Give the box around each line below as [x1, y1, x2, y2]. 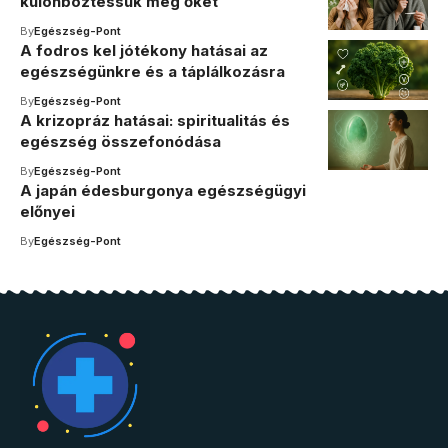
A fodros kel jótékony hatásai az [20, 41, 268, 60]
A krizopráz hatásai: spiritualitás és [20, 111, 290, 130]
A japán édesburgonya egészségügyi [20, 181, 306, 200]
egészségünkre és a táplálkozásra [20, 62, 285, 81]
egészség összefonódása [20, 132, 221, 151]
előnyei [20, 202, 75, 221]
